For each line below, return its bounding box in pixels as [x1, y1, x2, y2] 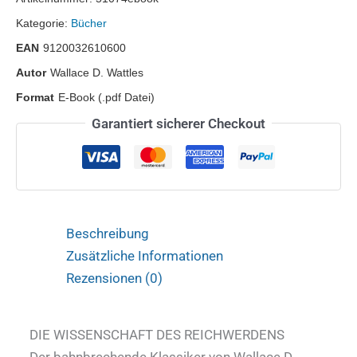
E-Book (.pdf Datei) [58, 90, 155, 104]
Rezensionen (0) [65, 270, 163, 287]
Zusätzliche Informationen [65, 248, 223, 265]
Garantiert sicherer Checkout [92, 115, 265, 131]
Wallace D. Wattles [50, 65, 143, 79]
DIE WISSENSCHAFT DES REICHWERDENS [29, 326, 284, 343]
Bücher [71, 16, 107, 29]
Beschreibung [65, 226, 149, 242]
